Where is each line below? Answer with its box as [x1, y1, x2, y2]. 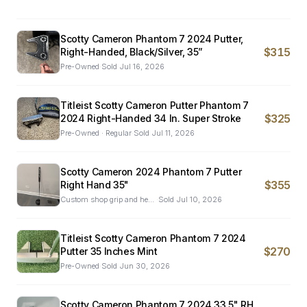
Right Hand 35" [60, 179, 130, 191]
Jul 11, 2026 [151, 128, 195, 138]
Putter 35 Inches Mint [60, 245, 158, 257]
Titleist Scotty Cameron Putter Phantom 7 [60, 99, 249, 111]
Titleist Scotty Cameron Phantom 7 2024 [60, 232, 246, 244]
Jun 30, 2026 [119, 261, 170, 271]
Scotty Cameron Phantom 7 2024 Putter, [60, 33, 244, 45]
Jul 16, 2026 [119, 62, 164, 71]
